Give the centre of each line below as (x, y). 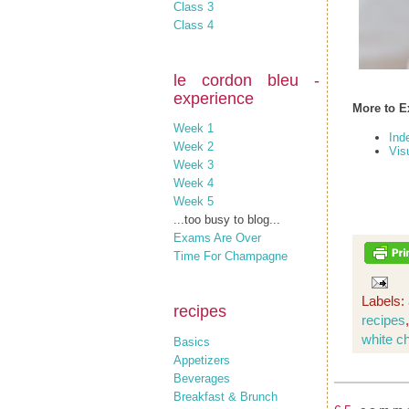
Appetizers (202, 360)
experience (214, 98)
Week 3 (194, 165)
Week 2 (194, 147)
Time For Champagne (231, 256)
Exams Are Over (217, 238)
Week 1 (194, 128)
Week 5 (194, 201)
